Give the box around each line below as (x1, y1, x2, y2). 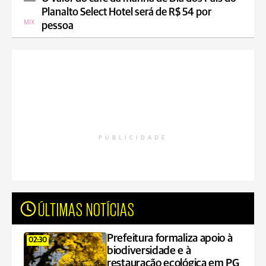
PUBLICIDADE (99, 135, 167, 141)
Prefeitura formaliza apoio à (107, 233, 233, 244)
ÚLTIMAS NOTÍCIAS (38, 199, 135, 218)
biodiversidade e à (107, 245, 191, 256)
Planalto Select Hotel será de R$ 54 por (42, 7, 211, 18)
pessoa (42, 21, 74, 31)
